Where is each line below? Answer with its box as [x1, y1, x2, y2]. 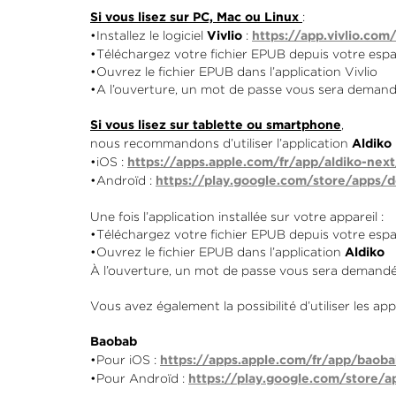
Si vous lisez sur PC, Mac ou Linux [90, 12, 302, 23]
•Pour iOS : [90, 353, 160, 367]
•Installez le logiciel [90, 28, 207, 42]
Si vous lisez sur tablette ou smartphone [90, 120, 341, 131]
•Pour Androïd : [90, 371, 188, 385]
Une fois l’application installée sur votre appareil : [90, 209, 384, 224]
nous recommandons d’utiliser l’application [90, 136, 352, 150]
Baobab [90, 337, 137, 347]
